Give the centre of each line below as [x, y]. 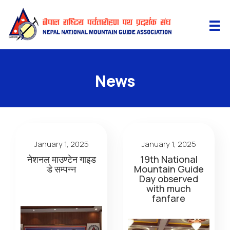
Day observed [169, 179]
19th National [169, 159]
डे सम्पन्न [61, 169]
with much [169, 188]
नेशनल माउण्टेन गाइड [61, 159]
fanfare [169, 198]
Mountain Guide [169, 169]
